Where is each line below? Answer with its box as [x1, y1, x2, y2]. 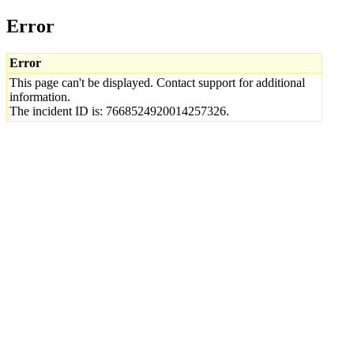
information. [9, 89, 70, 104]
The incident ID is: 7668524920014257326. [9, 104, 229, 118]
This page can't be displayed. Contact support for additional [9, 75, 305, 89]
